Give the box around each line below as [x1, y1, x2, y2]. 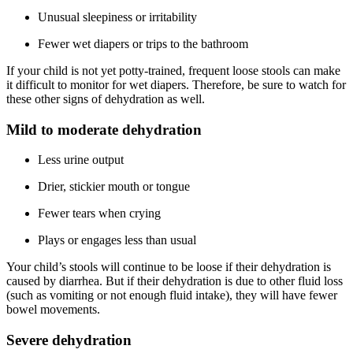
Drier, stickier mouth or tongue [38, 180, 190, 194]
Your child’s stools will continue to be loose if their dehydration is [6, 260, 331, 274]
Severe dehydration [6, 332, 132, 349]
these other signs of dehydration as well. [6, 91, 205, 106]
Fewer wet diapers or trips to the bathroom [38, 36, 248, 50]
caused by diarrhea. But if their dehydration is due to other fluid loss [6, 274, 343, 288]
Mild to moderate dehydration [6, 121, 202, 138]
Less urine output [38, 153, 124, 167]
